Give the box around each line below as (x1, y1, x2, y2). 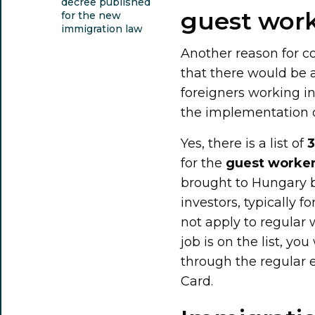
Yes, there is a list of (181, 135, 308, 151)
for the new (61, 8, 121, 22)
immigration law (61, 22, 143, 35)
